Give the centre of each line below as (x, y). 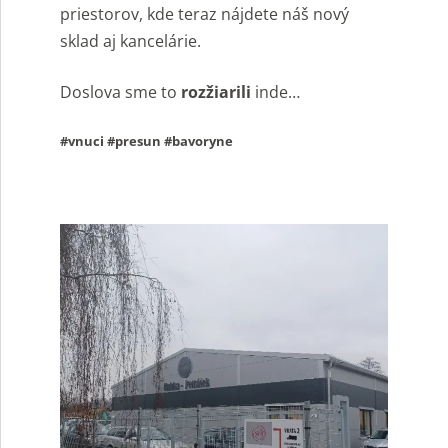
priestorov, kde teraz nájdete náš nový (204, 14)
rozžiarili (216, 92)
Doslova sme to (120, 92)
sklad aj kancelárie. (130, 41)
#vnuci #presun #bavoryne (146, 141)
